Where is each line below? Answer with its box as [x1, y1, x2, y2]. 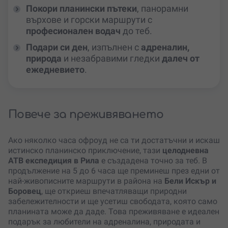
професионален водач [26, 25, 121, 37]
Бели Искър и [164, 176, 216, 186]
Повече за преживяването [8, 108, 164, 121]
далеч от [162, 53, 199, 64]
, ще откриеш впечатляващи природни [41, 186, 187, 196]
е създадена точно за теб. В [99, 156, 207, 166]
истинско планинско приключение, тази [8, 146, 162, 156]
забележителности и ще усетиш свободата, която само [8, 196, 217, 207]
